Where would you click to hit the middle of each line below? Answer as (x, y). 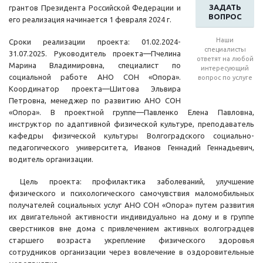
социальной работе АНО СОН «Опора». (95, 77)
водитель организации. (51, 159)
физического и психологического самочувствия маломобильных (131, 193)
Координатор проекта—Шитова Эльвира (95, 89)
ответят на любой (225, 59)
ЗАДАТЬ (225, 7)
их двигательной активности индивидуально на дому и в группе (131, 217)
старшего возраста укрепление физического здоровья (131, 240)
